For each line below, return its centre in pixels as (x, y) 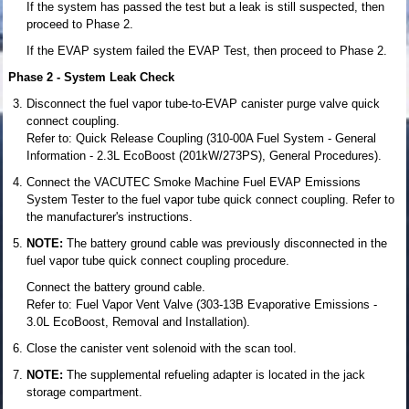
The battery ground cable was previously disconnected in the (227, 243)
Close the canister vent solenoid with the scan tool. (162, 348)
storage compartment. (84, 392)
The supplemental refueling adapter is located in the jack (216, 374)
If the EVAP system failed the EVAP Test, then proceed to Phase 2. (207, 50)
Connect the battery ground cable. (116, 287)
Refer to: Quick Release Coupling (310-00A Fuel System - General (201, 138)
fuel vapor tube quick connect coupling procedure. (158, 260)
